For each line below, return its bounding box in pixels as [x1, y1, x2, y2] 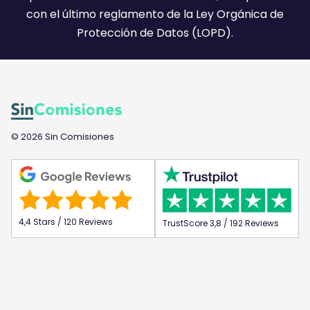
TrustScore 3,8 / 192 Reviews [163, 217, 279, 230]
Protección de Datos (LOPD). [77, 25, 233, 41]
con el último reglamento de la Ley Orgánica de [26, 6, 284, 22]
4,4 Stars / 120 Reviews [19, 216, 113, 228]
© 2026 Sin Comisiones [11, 130, 114, 143]
